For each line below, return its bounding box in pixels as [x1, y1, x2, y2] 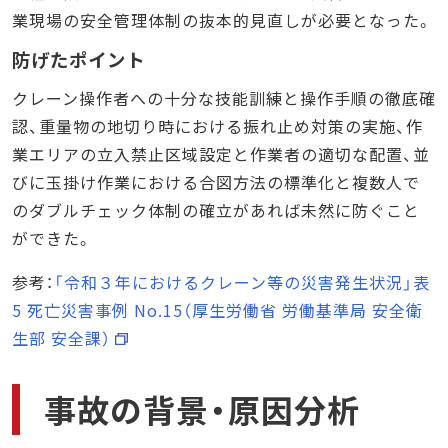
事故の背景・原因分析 [44, 385, 360, 432]
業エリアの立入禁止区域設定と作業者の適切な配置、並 [12, 141, 430, 166]
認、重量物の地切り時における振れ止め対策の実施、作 [12, 113, 423, 138]
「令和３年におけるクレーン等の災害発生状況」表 [54, 269, 430, 294]
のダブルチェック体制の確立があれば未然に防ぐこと [12, 197, 420, 222]
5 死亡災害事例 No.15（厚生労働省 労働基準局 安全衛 [12, 297, 423, 322]
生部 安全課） [12, 325, 111, 350]
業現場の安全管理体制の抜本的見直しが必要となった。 [12, 7, 433, 32]
